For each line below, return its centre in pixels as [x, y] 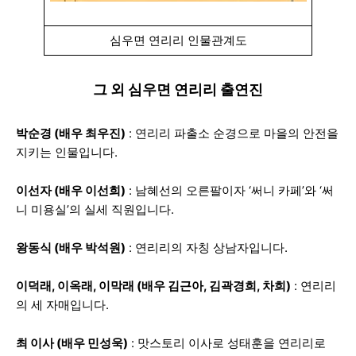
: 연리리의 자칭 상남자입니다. [207, 248]
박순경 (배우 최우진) [71, 133]
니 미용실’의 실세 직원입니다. [95, 209]
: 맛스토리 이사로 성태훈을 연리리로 [227, 343]
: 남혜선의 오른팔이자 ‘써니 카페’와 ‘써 [230, 190]
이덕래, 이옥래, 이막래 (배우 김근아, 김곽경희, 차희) [153, 286]
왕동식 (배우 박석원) [71, 248]
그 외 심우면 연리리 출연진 [178, 89]
